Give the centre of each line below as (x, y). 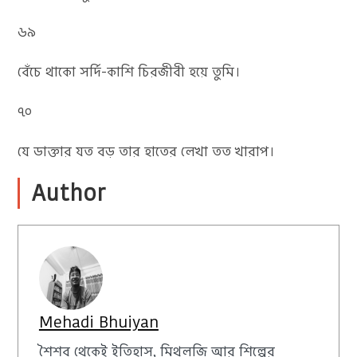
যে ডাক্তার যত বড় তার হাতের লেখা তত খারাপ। (147, 151)
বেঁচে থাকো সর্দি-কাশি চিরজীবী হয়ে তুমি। (129, 72)
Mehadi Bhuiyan (98, 322)
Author (69, 193)
